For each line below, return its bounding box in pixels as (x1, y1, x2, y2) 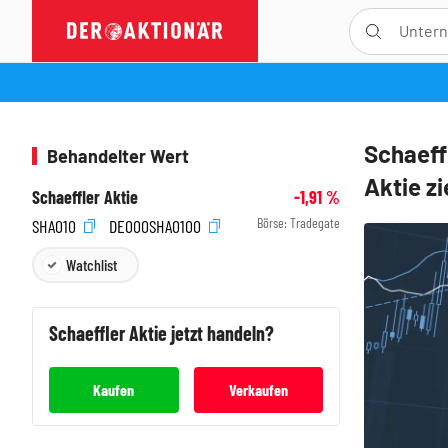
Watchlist (66, 254, 117, 274)
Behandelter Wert (47, 145, 189, 167)
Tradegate (290, 214, 340, 231)
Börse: (257, 214, 290, 231)
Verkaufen (228, 379, 288, 399)
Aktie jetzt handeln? (129, 320, 274, 345)
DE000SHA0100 (109, 214, 205, 237)
